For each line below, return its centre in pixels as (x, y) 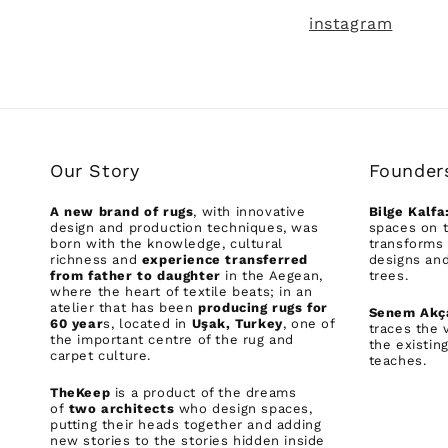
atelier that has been (124, 307)
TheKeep (80, 393)
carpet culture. (100, 355)
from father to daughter (135, 275)
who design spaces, (243, 409)
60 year (77, 323)
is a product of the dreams (203, 393)
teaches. (397, 361)
